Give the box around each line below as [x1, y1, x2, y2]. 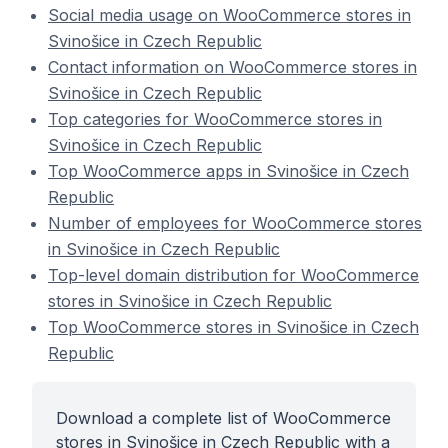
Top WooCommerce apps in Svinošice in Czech [48, 161, 409, 181]
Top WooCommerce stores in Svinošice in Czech [48, 317, 419, 337]
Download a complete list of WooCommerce [56, 408, 391, 428]
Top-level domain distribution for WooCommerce [48, 265, 419, 285]
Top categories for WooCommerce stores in [48, 109, 382, 129]
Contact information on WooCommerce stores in [48, 57, 417, 77]
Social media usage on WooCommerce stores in [48, 5, 411, 25]
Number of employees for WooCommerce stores [48, 213, 422, 233]
